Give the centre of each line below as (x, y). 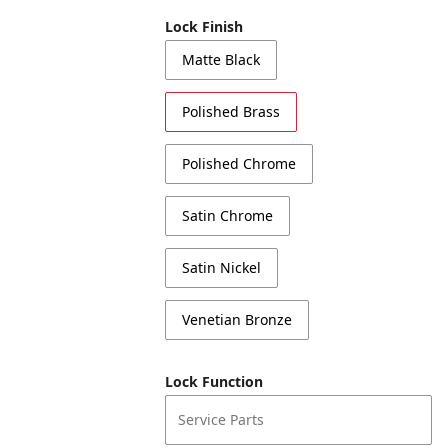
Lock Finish (204, 26)
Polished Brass (231, 111)
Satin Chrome (228, 215)
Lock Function (214, 381)
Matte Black (221, 59)
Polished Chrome (239, 163)
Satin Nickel (222, 267)
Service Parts (221, 419)
